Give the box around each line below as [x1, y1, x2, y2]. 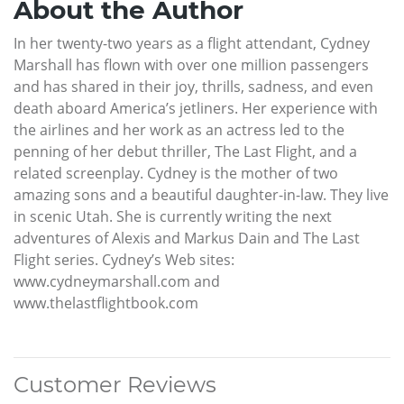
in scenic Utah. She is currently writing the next [14, 206, 332, 226]
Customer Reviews [14, 371, 216, 398]
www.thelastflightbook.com [14, 292, 198, 313]
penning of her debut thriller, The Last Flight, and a [14, 141, 357, 161]
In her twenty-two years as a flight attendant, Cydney [14, 32, 370, 53]
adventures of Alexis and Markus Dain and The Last [14, 227, 360, 248]
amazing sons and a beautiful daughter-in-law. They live [14, 184, 389, 205]
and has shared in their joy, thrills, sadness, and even [14, 76, 373, 96]
